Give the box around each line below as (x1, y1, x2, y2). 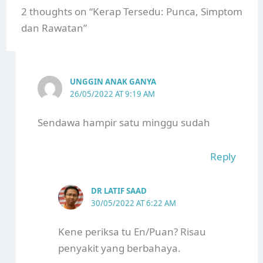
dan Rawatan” (21, 21, 87, 35)
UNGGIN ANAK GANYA (70, 76, 157, 87)
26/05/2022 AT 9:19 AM (70, 89, 156, 100)
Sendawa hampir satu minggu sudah (37, 116, 210, 130)
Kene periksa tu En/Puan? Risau (58, 225, 207, 239)
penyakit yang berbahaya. (58, 241, 181, 255)
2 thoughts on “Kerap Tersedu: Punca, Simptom (21, 5, 243, 19)
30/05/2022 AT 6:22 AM (91, 197, 177, 208)
